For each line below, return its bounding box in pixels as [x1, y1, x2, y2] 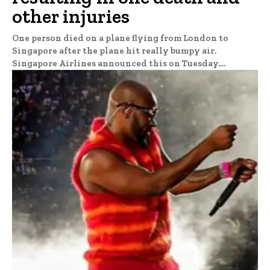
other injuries [12, 5, 130, 28]
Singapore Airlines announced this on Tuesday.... [12, 58, 225, 69]
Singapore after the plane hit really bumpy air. [12, 45, 216, 57]
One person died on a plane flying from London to [12, 33, 228, 44]
